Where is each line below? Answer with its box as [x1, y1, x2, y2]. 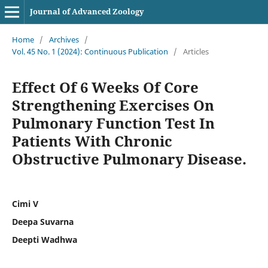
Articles [182, 45, 209, 57]
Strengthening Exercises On [11, 95, 214, 115]
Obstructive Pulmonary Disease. [11, 148, 246, 169]
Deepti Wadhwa [11, 233, 77, 245]
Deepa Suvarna [11, 215, 74, 227]
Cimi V [11, 197, 38, 209]
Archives [48, 33, 79, 45]
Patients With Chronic [11, 130, 172, 151]
